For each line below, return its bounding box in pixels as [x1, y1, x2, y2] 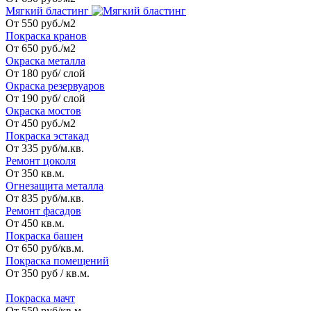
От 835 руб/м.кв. [6, 192, 84, 204]
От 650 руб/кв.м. [6, 242, 84, 254]
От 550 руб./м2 [6, 17, 76, 29]
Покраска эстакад [6, 129, 89, 142]
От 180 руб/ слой [6, 67, 85, 79]
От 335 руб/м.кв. [6, 142, 84, 154]
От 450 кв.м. [6, 217, 65, 229]
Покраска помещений [6, 254, 109, 267]
